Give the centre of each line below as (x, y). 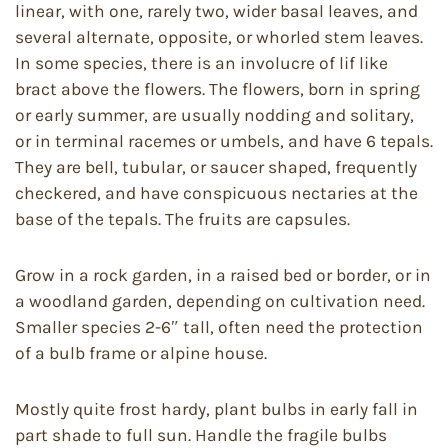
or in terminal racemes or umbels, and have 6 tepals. (224, 141)
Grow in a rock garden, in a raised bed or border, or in (223, 275)
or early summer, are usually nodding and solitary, (214, 115)
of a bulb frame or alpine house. (141, 353)
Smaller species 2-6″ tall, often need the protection (219, 327)
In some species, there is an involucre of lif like (201, 63)
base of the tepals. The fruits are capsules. (182, 219)
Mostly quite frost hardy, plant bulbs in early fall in (216, 409)
